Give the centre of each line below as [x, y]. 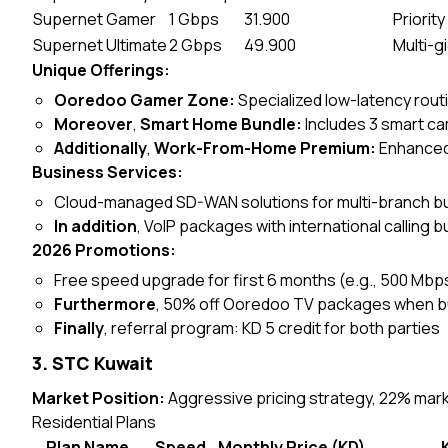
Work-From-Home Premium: [265, 148]
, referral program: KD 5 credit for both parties [272, 328]
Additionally [101, 148]
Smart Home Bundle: [221, 124]
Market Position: [98, 398]
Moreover [94, 124]
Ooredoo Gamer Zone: [145, 100]
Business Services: [107, 172]
